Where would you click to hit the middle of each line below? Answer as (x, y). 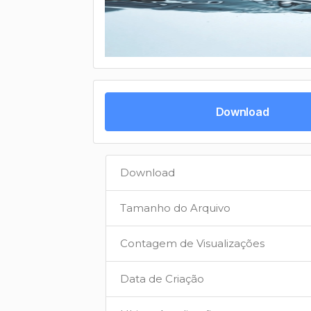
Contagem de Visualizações (192, 243)
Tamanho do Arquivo (175, 208)
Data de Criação (162, 279)
